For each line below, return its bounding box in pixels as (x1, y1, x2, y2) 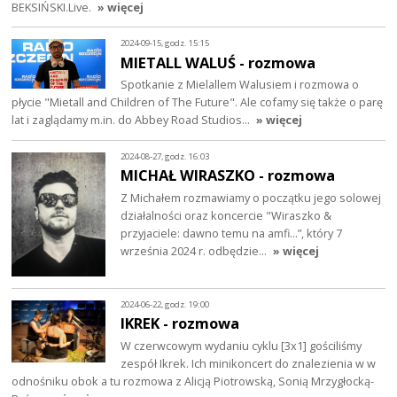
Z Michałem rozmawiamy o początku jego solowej (121, 190, 382, 206)
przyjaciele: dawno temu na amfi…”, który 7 (121, 225, 343, 242)
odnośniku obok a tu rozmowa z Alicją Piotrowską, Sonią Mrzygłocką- (12, 373, 375, 390)
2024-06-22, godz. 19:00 (121, 298, 210, 310)
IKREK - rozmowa (121, 313, 240, 334)
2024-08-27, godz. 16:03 (121, 150, 210, 162)
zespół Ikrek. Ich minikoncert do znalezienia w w (121, 355, 377, 372)
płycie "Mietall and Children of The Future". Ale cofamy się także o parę (12, 94, 384, 111)
